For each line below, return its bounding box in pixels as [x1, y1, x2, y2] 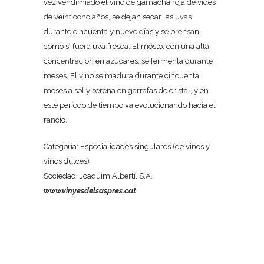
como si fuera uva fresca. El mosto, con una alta [44, 42, 209, 51]
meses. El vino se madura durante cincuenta [44, 71, 199, 80]
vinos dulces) [44, 157, 90, 166]
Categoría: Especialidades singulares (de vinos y [44, 142, 210, 151]
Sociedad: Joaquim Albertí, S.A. [44, 171, 153, 180]
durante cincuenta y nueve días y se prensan [44, 27, 199, 36]
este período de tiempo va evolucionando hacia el [44, 101, 216, 110]
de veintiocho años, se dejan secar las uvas [44, 12, 192, 21]
